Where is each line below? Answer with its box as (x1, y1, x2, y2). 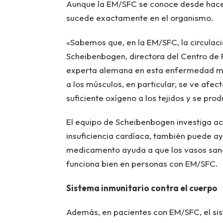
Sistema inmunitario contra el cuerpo (66, 182, 218, 193)
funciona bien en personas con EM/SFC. (66, 158, 218, 169)
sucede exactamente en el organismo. (66, 12, 214, 23)
